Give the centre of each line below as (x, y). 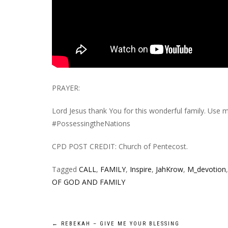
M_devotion (207, 169)
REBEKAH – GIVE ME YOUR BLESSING (119, 223)
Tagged (65, 169)
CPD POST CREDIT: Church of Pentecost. (120, 146)
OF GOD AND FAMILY (89, 182)
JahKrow (169, 169)
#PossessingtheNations (91, 123)
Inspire (141, 169)
